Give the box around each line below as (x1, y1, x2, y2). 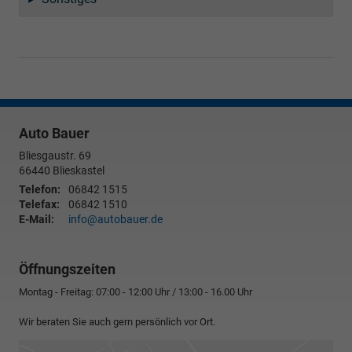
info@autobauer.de (68, 212, 163, 225)
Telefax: (19, 197, 60, 211)
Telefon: (19, 182, 60, 196)
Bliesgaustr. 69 (19, 148, 91, 162)
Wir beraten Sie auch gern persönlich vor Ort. (19, 315, 215, 328)
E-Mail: (19, 212, 54, 225)
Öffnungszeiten (19, 260, 115, 277)
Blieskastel (53, 163, 104, 177)
